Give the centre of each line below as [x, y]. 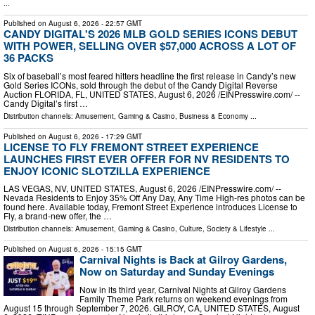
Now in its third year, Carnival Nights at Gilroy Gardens [183, 289]
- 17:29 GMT [121, 136]
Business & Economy [214, 116]
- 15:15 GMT [121, 249]
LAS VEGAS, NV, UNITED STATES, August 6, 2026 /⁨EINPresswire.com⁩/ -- [142, 188]
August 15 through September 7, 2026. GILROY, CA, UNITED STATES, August [152, 307]
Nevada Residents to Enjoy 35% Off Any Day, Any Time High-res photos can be [154, 198]
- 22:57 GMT [121, 24]
